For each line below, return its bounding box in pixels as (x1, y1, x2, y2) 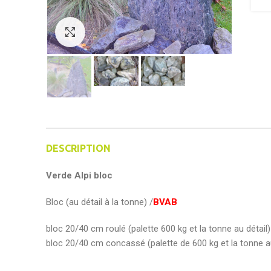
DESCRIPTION (46, 142, 111, 154)
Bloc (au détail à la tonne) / (46, 196, 153, 207)
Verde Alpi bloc (46, 169, 113, 181)
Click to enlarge (85, 27, 146, 36)
